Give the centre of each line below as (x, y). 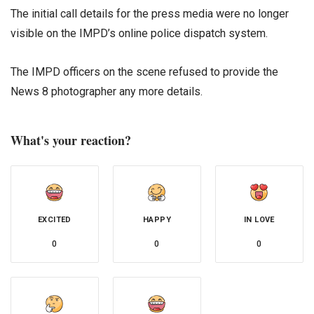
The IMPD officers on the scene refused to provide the (144, 71)
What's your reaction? (71, 140)
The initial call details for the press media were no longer (150, 13)
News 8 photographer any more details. (107, 91)
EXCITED (55, 219)
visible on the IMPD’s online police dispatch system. (139, 33)
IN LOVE (259, 219)
